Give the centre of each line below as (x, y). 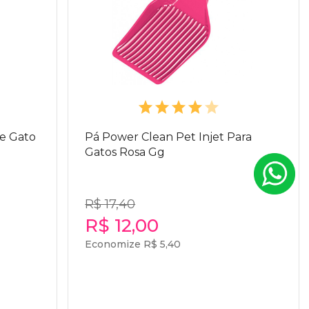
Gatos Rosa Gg (125, 152)
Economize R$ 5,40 (133, 244)
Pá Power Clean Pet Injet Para (169, 137)
